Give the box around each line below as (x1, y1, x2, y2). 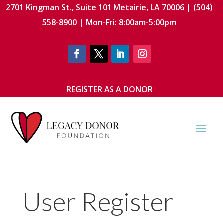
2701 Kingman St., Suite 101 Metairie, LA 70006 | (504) (6, 2, 213, 13)
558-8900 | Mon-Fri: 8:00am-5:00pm (42, 17, 177, 28)
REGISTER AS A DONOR (66, 84, 153, 95)
